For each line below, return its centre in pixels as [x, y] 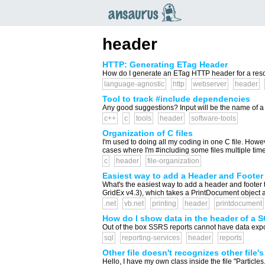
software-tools [213, 118]
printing [164, 203]
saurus [148, 30]
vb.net [134, 203]
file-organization [173, 161]
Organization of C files [147, 133]
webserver [209, 84]
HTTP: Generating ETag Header [165, 64]
